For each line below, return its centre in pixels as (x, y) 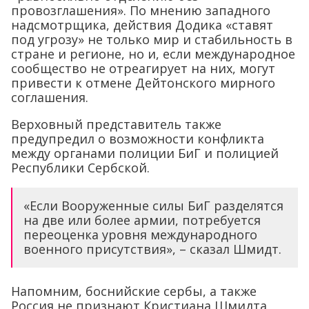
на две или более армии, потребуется (142, 220)
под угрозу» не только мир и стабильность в (152, 39)
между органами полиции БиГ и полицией (145, 153)
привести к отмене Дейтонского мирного (143, 83)
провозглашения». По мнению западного (141, 10)
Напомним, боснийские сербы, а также (134, 291)
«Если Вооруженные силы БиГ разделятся (153, 206)
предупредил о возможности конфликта (138, 139)
